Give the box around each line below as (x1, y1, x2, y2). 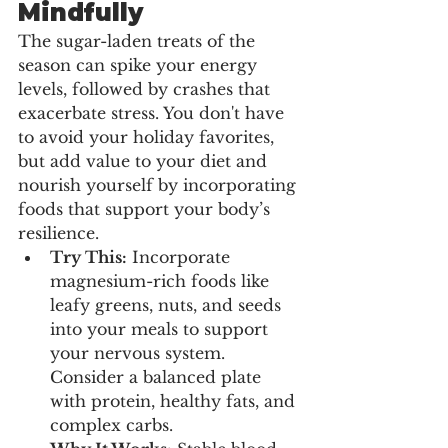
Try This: (50, 246, 127, 267)
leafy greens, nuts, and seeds (50, 294, 286, 315)
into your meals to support (50, 318, 273, 339)
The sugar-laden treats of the (18, 30, 260, 51)
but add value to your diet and (18, 150, 272, 171)
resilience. (18, 222, 99, 243)
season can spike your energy (18, 54, 262, 75)
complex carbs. (50, 414, 173, 435)
